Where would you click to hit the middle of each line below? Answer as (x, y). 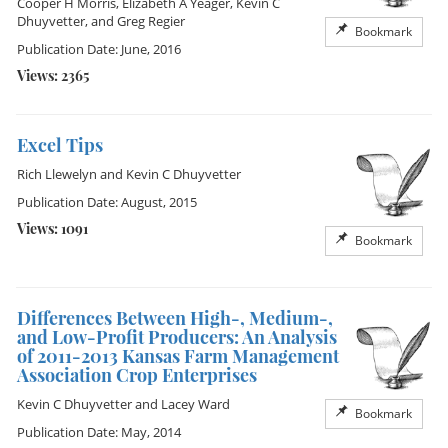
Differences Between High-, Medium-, (175, 318)
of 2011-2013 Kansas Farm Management (178, 356)
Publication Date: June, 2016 (99, 49)
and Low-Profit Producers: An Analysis (177, 337)
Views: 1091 (52, 228)
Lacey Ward (195, 404)
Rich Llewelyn (57, 174)
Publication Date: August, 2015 (107, 202)
